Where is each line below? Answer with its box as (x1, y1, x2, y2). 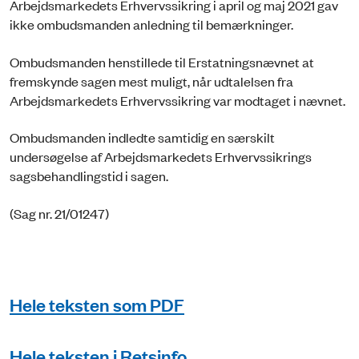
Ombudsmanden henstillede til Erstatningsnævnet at (10, 52, 314, 71)
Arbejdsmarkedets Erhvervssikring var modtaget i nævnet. (10, 91, 345, 109)
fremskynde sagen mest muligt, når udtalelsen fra (10, 71, 293, 90)
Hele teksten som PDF (10, 292, 184, 316)
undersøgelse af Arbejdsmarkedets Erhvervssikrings (10, 147, 312, 166)
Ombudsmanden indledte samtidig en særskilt (10, 128, 275, 147)
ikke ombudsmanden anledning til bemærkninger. (10, 15, 293, 34)
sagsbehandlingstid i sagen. (10, 167, 168, 185)
